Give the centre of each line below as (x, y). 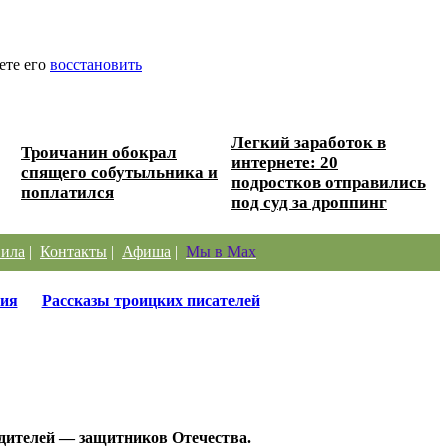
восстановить (96, 64)
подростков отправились (328, 182)
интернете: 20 (284, 162)
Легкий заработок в (308, 142)
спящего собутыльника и (119, 172)
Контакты (73, 251)
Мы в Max (221, 251)
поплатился (67, 192)
